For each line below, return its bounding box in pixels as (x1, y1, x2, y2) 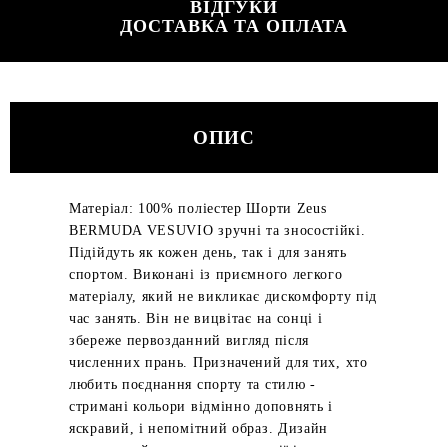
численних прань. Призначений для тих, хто (69, 355, 368, 370)
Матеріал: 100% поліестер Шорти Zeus (69, 201, 327, 216)
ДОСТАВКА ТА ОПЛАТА (120, 16, 348, 36)
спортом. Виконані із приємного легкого (69, 267, 343, 282)
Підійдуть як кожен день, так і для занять (69, 245, 347, 260)
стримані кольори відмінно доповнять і (69, 399, 333, 414)
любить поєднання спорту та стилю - (69, 377, 316, 392)
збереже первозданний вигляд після (69, 333, 310, 348)
